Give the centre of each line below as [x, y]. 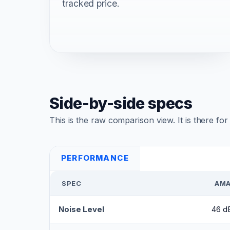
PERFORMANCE [95, 158]
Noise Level [82, 209]
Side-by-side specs [121, 103]
